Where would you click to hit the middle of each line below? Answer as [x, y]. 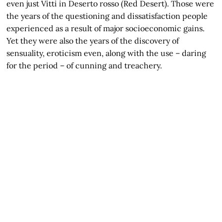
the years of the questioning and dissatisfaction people [107, 16]
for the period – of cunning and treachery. [84, 66]
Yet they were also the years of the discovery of [93, 41]
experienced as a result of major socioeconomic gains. [106, 28]
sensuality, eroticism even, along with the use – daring [107, 53]
